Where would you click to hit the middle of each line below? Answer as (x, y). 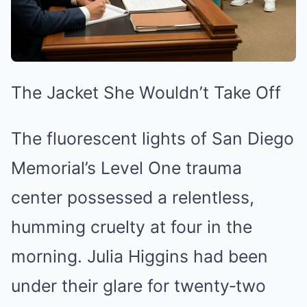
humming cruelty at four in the (132, 227)
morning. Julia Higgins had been (139, 257)
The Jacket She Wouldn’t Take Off (146, 93)
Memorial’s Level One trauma (126, 168)
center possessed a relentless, (133, 198)
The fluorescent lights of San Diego (152, 139)
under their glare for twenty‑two (138, 286)
